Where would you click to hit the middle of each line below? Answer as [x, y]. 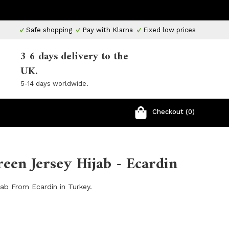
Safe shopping [48, 30]
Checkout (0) [174, 112]
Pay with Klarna [107, 30]
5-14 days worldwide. [54, 84]
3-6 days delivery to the [74, 57]
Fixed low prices [168, 30]
